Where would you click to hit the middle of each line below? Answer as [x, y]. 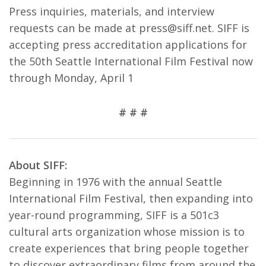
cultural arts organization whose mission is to [127, 232]
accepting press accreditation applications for [128, 45]
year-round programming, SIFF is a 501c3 [114, 215]
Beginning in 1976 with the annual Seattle [115, 182]
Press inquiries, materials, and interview [112, 11]
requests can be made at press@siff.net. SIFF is [129, 28]
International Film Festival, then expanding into [131, 198]
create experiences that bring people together [129, 248]
